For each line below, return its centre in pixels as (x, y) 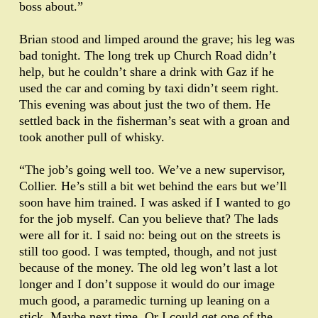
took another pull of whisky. (92, 137)
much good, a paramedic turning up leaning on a (144, 301)
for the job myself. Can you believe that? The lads (149, 219)
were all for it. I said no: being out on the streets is (150, 235)
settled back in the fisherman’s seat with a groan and (154, 121)
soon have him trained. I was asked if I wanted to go (155, 203)
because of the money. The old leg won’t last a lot (148, 268)
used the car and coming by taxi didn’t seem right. (149, 88)
